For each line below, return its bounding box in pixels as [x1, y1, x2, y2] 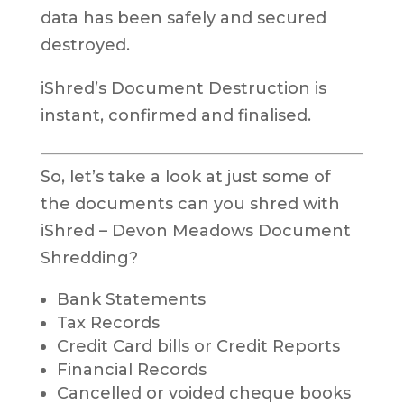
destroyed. [40, 35, 130, 56]
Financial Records [56, 360, 207, 381]
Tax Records [56, 313, 160, 334]
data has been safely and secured [40, 8, 326, 29]
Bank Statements [56, 289, 206, 310]
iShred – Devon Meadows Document [40, 221, 351, 242]
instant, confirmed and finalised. [40, 106, 311, 126]
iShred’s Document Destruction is [40, 78, 326, 99]
